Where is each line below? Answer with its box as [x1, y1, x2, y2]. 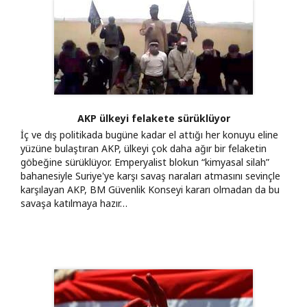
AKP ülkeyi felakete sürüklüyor [77, 111, 230, 125]
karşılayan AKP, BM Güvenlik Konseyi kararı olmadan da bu [21, 182, 280, 196]
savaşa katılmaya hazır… [21, 196, 127, 210]
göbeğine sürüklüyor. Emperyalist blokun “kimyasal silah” [21, 155, 269, 169]
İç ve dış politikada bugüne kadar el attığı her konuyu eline [21, 127, 278, 141]
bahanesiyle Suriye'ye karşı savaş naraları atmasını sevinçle [21, 169, 280, 182]
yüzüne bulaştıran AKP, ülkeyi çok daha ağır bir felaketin [21, 141, 267, 155]
